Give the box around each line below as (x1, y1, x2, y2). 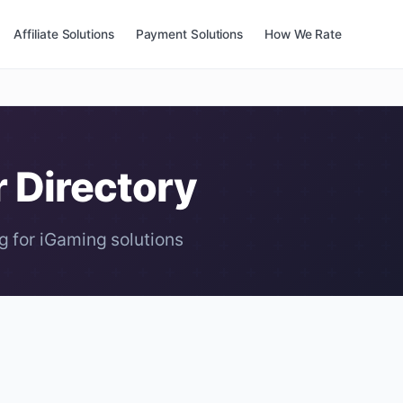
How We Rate (264, 26, 342, 41)
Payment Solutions (135, 26, 244, 41)
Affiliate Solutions (13, 26, 114, 41)
